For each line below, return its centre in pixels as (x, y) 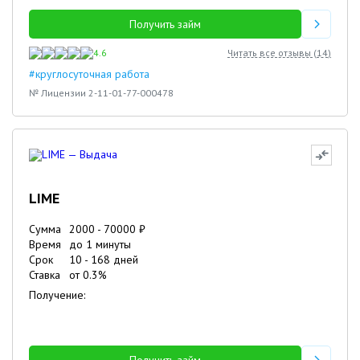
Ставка (45, 275)
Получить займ (166, 24)
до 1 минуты (100, 244)
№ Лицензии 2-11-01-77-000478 (101, 93)
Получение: (57, 295)
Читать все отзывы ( (272, 53)
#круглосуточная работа (89, 74)
